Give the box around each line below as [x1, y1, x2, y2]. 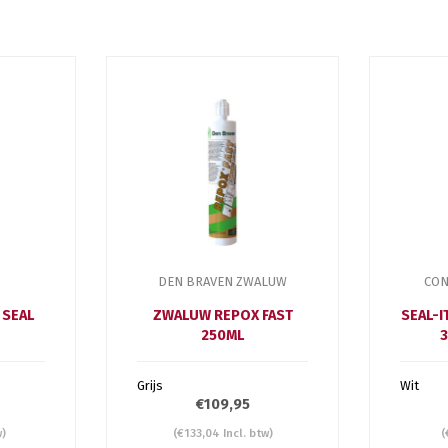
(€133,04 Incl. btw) [172, 425, 273, 440]
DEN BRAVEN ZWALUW [158, 273, 288, 289]
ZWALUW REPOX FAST [152, 306, 293, 324]
